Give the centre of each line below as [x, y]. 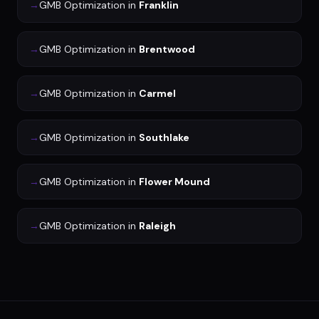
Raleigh [157, 226]
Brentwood [167, 49]
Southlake [164, 138]
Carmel [157, 94]
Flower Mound [174, 182]
